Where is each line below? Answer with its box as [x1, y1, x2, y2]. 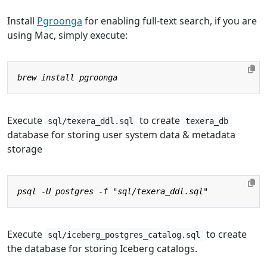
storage [7, 142, 42, 156]
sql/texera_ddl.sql [48, 116, 134, 126]
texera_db [185, 116, 229, 126]
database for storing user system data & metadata [7, 128, 235, 141]
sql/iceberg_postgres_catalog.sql [48, 229, 201, 240]
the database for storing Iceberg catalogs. [7, 241, 197, 255]
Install [7, 14, 37, 27]
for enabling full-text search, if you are [82, 14, 257, 27]
